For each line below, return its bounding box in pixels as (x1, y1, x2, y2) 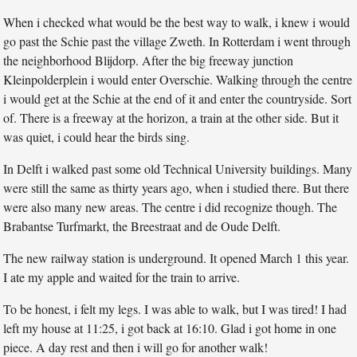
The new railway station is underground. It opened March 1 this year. (3, 249, 350, 266)
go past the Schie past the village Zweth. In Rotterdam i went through (3, 32, 351, 49)
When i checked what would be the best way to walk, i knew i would (3, 13, 351, 30)
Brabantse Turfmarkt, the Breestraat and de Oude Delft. (3, 217, 281, 234)
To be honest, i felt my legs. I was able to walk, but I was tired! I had (3, 300, 347, 317)
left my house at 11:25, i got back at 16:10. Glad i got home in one (3, 319, 337, 336)
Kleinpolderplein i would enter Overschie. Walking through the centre (3, 70, 353, 88)
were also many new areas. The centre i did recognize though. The (3, 198, 338, 215)
